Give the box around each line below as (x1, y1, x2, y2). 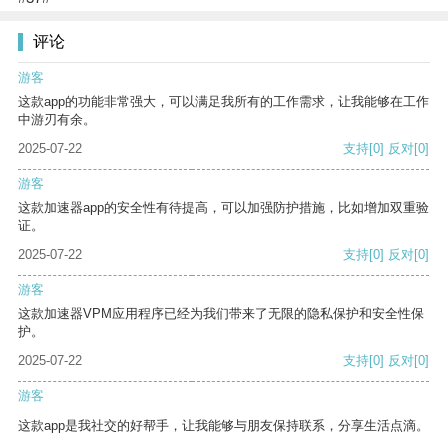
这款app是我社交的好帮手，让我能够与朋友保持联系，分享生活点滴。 (18, 418, 429, 434)
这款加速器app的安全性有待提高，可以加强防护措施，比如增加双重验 (18, 200, 429, 216)
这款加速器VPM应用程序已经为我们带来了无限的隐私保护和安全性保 (18, 306, 424, 322)
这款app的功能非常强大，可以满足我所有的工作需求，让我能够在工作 (18, 94, 429, 110)
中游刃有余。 (18, 112, 96, 128)
